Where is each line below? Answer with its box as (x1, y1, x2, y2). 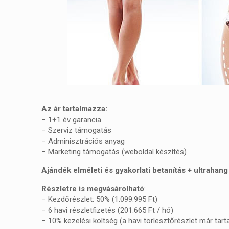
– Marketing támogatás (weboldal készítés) (41, 147, 187, 156)
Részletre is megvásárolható (41, 184, 145, 193)
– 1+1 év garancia (41, 114, 102, 124)
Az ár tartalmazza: (41, 104, 108, 113)
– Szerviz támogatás (41, 125, 112, 135)
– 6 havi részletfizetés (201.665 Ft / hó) (41, 205, 174, 215)
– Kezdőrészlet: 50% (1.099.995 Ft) (41, 194, 158, 204)
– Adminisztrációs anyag (41, 136, 125, 146)
